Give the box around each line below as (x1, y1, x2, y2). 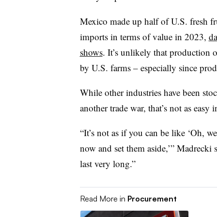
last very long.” (79, 157, 136, 170)
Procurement (127, 194, 177, 204)
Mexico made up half (79, 15, 158, 27)
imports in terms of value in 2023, (79, 30, 209, 43)
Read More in (79, 194, 127, 204)
